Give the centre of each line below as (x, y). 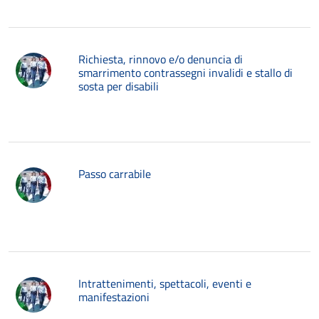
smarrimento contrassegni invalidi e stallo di (185, 73)
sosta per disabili (119, 86)
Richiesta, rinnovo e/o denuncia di (161, 59)
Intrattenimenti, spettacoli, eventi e (165, 283)
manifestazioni (114, 297)
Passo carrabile (115, 174)
